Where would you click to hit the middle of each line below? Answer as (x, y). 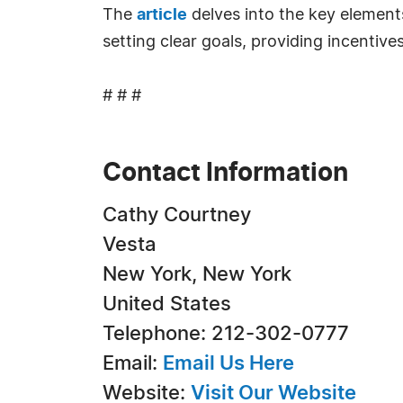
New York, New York (197, 274)
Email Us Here (228, 363)
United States (167, 304)
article (162, 15)
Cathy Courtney (177, 215)
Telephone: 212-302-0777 (226, 334)
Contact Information (225, 174)
